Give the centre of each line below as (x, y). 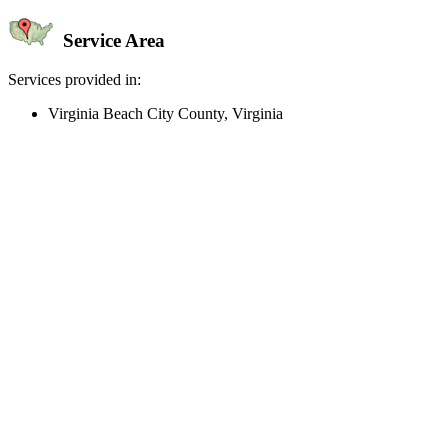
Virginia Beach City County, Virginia (165, 114)
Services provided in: (74, 80)
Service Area (111, 41)
